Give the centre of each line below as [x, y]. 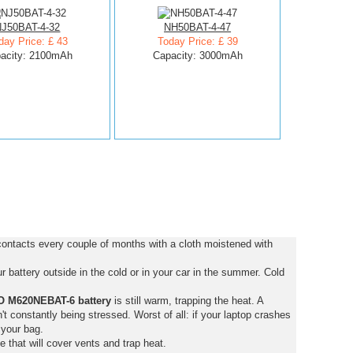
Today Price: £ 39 [197, 41]
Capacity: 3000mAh [197, 56]
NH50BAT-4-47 [198, 27]
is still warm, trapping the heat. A [187, 301]
